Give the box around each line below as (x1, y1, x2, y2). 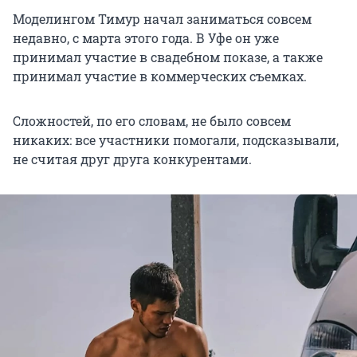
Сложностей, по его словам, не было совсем (13, 112, 291, 129)
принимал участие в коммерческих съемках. (13, 67, 307, 84)
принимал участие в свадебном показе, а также (13, 48, 323, 65)
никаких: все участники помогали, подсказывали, (13, 131, 339, 148)
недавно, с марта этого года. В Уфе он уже (13, 29, 279, 46)
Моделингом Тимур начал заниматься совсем (13, 10, 312, 27)
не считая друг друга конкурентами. (13, 150, 252, 167)
